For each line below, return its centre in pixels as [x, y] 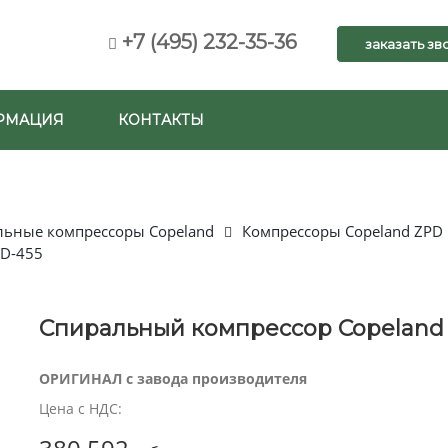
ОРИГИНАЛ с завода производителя [173, 378]
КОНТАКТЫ [161, 120]
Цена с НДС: [80, 408]
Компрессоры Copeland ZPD [342, 231]
